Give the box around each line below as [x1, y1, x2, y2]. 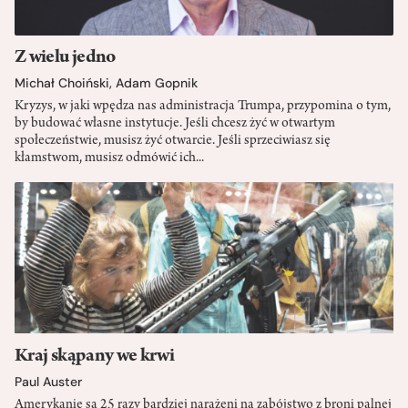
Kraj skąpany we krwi [15, 346, 175, 367]
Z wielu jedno [15, 48, 116, 69]
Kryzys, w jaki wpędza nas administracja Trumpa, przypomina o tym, [15, 99, 391, 115]
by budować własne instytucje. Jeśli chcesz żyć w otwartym [15, 117, 335, 132]
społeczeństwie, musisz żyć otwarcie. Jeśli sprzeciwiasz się [15, 134, 331, 149]
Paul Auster [15, 372, 82, 390]
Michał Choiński [15, 75, 109, 92]
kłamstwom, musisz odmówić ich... [15, 151, 204, 167]
